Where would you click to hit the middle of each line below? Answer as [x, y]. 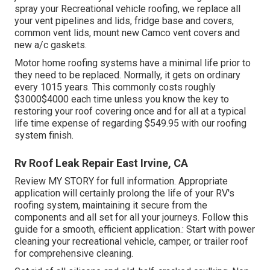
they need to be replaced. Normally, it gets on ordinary [127, 75]
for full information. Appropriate [161, 181]
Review [31, 181]
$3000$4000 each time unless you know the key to [122, 99]
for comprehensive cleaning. [74, 254]
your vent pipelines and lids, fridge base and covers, [124, 21]
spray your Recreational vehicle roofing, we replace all [127, 9]
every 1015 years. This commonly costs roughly [115, 87]
